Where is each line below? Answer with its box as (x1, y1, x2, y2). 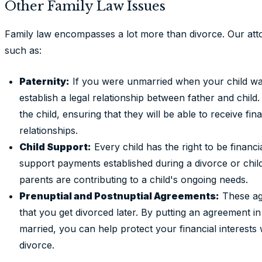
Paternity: (19, 75, 70, 87)
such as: (5, 44, 42, 56)
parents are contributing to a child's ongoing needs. (19, 174, 248, 185)
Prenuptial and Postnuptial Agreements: (19, 190, 219, 202)
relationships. (19, 125, 78, 136)
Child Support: (19, 141, 91, 153)
